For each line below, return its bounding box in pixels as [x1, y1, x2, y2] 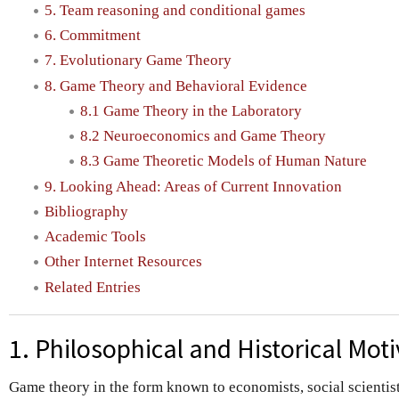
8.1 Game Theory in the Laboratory [80, 102, 302, 119]
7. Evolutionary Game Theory [45, 52, 232, 69]
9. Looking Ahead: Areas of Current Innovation [45, 177, 342, 195]
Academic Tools [45, 228, 146, 246]
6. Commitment [45, 27, 141, 45]
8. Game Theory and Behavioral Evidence [45, 77, 307, 94]
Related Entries [45, 278, 141, 296]
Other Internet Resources [45, 253, 202, 271]
